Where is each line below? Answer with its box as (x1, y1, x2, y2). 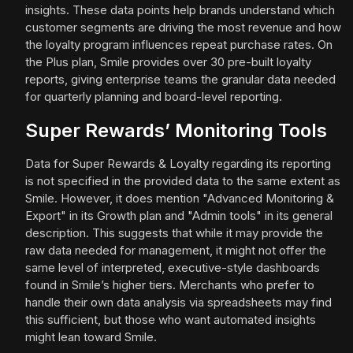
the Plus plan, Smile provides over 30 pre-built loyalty (25, 54, 311, 70)
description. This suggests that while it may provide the (25, 225, 323, 241)
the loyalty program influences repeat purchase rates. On (25, 37, 333, 53)
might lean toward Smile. (25, 329, 157, 345)
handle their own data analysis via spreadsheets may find (25, 295, 332, 310)
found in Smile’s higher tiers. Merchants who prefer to (25, 277, 314, 293)
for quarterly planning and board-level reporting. (25, 89, 282, 105)
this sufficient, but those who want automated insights (25, 312, 316, 328)
